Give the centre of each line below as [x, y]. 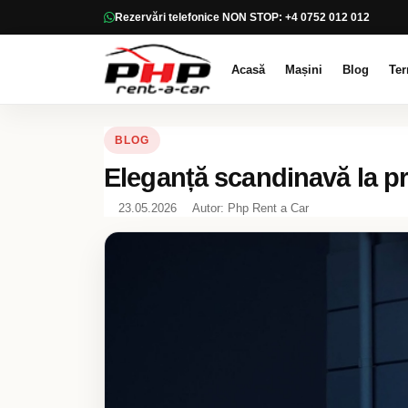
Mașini [303, 69]
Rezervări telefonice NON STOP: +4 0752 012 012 [242, 17]
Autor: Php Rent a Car [250, 208]
